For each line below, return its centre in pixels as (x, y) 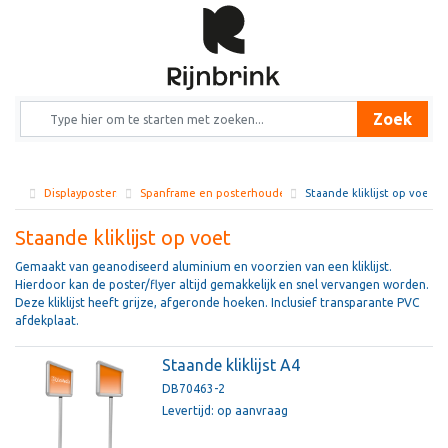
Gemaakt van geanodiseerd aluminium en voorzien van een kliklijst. (203, 267)
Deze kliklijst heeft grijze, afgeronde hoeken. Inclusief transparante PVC (217, 303)
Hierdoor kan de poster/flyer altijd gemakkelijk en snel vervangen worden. (222, 285)
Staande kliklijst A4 (231, 365)
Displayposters (82, 193)
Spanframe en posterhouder (214, 193)
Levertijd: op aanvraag (225, 410)
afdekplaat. (47, 321)
